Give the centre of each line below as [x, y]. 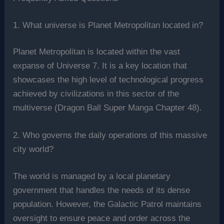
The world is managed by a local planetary [92, 176]
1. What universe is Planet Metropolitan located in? [108, 25]
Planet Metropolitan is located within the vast [97, 52]
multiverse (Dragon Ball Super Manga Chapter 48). [108, 108]
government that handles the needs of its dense [102, 190]
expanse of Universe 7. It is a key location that [100, 66]
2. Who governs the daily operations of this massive [110, 135]
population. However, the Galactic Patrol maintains [107, 204]
